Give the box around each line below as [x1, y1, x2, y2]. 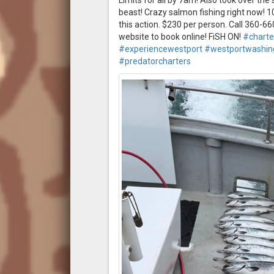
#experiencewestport [118, 44, 202, 54]
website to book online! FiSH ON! [118, 32, 243, 42]
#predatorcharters [118, 56, 191, 67]
